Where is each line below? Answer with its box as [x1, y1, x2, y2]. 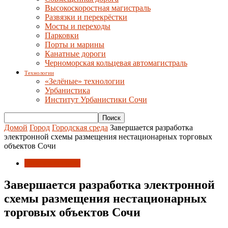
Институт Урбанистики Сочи [45, 95, 147, 104]
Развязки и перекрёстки [45, 13, 127, 21]
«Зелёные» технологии [45, 77, 125, 85]
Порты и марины [45, 40, 104, 49]
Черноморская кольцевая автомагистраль [45, 59, 187, 67]
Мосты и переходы [45, 22, 110, 31]
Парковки [45, 31, 79, 40]
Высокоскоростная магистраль [45, 4, 151, 12]
